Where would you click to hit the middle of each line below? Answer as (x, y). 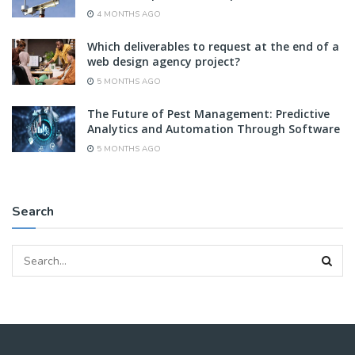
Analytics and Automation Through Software (214, 129)
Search (33, 212)
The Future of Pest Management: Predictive (208, 114)
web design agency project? (164, 62)
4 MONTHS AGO (128, 15)
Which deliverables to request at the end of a (213, 47)
